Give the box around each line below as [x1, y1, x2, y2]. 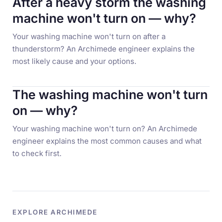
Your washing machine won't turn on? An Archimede [12, 124, 198, 134]
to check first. [12, 149, 62, 159]
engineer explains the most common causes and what [12, 136, 202, 146]
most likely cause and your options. [12, 56, 137, 66]
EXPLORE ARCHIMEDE [12, 208, 98, 216]
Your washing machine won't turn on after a [12, 32, 166, 42]
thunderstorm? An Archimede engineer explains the [12, 44, 195, 54]
